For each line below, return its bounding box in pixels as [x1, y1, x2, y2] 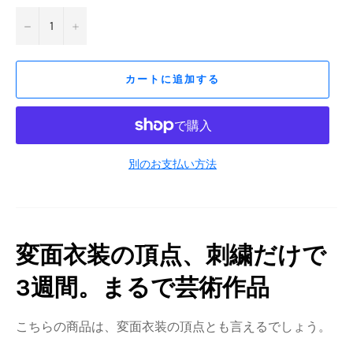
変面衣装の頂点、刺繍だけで [16, 240, 326, 269]
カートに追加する [125, 73, 220, 86]
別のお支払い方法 [128, 157, 217, 171]
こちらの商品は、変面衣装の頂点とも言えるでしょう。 [16, 319, 331, 335]
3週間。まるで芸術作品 [16, 273, 269, 302]
